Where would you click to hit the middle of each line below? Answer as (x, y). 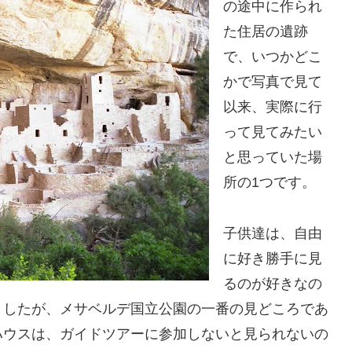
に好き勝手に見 (273, 258)
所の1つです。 (269, 183)
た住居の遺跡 (266, 32)
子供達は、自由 (273, 233)
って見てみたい (273, 132)
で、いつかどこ (273, 57)
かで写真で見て (273, 82)
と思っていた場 (273, 158)
